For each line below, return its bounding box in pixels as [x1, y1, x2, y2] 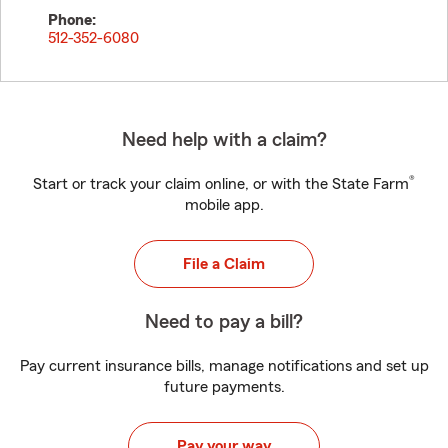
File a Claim [183, 256, 265, 272]
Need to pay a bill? [145, 312, 303, 332]
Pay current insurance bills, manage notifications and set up [19, 358, 429, 374]
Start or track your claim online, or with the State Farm [33, 176, 409, 192]
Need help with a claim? [121, 130, 327, 150]
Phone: [48, 12, 96, 28]
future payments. [163, 379, 285, 395]
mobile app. [184, 197, 264, 213]
